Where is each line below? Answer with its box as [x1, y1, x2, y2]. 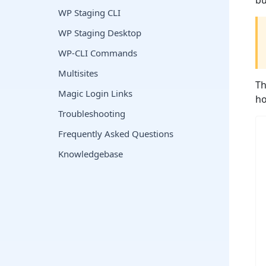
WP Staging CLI [58, 7, 121, 18]
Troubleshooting [58, 107, 125, 119]
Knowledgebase [58, 148, 123, 160]
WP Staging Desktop [58, 27, 141, 39]
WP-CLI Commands [58, 47, 137, 59]
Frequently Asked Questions [58, 128, 173, 140]
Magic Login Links [58, 87, 132, 99]
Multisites [58, 67, 98, 79]
